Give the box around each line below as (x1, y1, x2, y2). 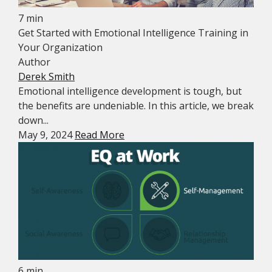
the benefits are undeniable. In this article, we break (18, 99, 254, 112)
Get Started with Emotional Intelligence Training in (18, 26, 248, 39)
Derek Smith (18, 70, 75, 83)
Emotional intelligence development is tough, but (18, 84, 242, 98)
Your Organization (18, 41, 103, 54)
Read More (75, 128, 124, 141)
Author (18, 55, 50, 69)
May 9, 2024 (18, 128, 75, 141)
